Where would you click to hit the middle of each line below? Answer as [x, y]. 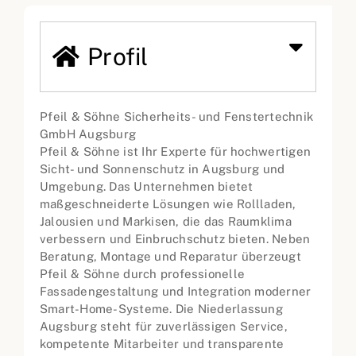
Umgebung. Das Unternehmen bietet [147, 187]
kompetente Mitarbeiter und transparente [162, 344]
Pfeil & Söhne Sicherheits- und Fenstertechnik [177, 117]
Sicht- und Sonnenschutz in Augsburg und [163, 169]
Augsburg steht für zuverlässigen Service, [164, 327]
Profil [118, 57]
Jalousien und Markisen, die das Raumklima [166, 222]
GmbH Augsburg [88, 134]
